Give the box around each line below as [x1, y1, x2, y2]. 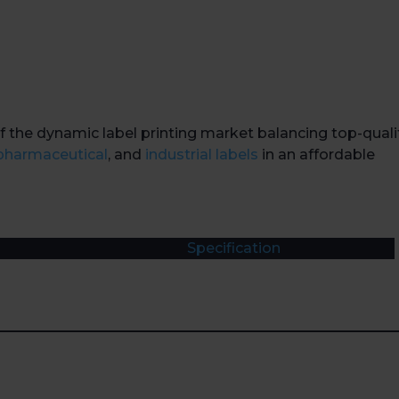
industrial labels [145, 146, 259, 164]
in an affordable [258, 146, 376, 164]
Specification [187, 240, 281, 257]
